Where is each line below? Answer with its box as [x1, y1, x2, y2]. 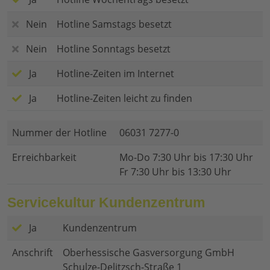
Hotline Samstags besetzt [57, 17, 172, 31]
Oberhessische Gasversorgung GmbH [63, 246, 234, 260]
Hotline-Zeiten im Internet [57, 67, 174, 81]
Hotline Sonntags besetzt [57, 42, 171, 56]
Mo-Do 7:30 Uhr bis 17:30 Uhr [119, 151, 253, 165]
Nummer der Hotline [12, 126, 107, 140]
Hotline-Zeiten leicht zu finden [57, 92, 192, 105]
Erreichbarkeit [12, 151, 77, 165]
